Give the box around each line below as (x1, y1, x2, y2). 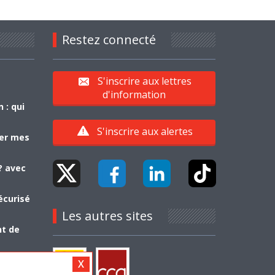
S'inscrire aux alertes (96, 125, 193, 139)
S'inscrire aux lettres (98, 74, 192, 88)
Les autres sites (61, 207, 153, 225)
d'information (102, 88, 166, 102)
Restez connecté (61, 31, 156, 48)
